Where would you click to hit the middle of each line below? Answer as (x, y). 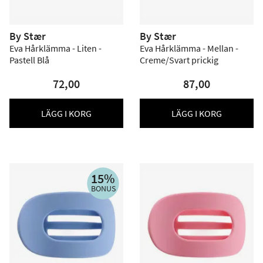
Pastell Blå (29, 60)
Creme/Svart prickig (179, 60)
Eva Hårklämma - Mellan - (189, 48)
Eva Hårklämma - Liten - (55, 48)
